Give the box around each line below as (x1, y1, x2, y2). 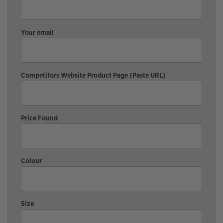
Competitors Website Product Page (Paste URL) (21, 70, 166, 80)
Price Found (21, 113, 58, 122)
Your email (21, 27, 54, 37)
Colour (21, 156, 42, 165)
